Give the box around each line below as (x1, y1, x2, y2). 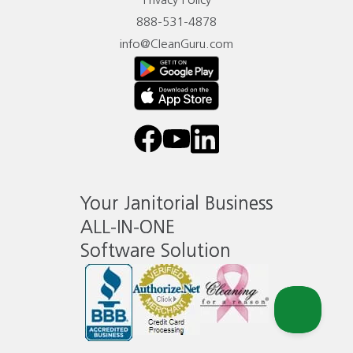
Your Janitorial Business (80, 195, 273, 214)
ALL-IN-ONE (80, 218, 175, 237)
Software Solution (80, 242, 231, 261)
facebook (133, 140, 185, 153)
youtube (162, 140, 206, 153)
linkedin (190, 140, 230, 153)
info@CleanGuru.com (120, 39, 233, 51)
